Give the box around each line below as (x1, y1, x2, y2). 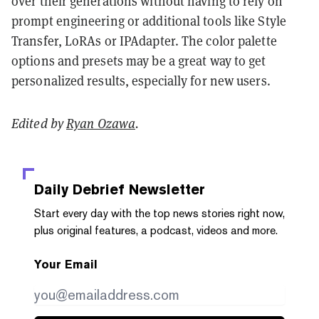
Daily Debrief (34, 180, 125, 198)
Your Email (34, 257, 98, 271)
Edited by (11, 115, 66, 132)
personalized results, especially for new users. (11, 72, 271, 89)
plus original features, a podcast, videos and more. (34, 223, 278, 237)
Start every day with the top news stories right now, (34, 206, 285, 220)
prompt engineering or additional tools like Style (11, 12, 286, 29)
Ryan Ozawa (66, 115, 135, 132)
